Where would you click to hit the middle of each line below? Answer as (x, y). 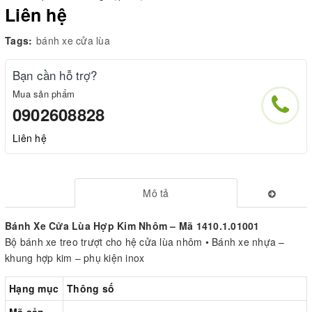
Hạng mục (34, 288)
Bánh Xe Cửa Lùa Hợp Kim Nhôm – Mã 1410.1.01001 (132, 225)
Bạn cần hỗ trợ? (55, 75)
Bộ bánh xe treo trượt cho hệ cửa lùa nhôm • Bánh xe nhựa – (145, 241)
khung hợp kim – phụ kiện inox (75, 257)
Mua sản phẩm (44, 93)
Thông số (91, 288)
